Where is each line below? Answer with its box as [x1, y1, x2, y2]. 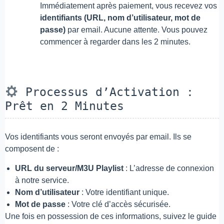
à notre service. [15, 175, 69, 184]
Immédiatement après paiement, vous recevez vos [40, 1, 217, 10]
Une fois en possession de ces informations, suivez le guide [5, 211, 216, 220]
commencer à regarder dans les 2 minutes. [40, 37, 190, 46]
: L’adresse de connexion [123, 163, 214, 172]
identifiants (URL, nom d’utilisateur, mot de [40, 13, 200, 22]
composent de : [5, 144, 59, 153]
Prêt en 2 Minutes [5, 99, 124, 113]
